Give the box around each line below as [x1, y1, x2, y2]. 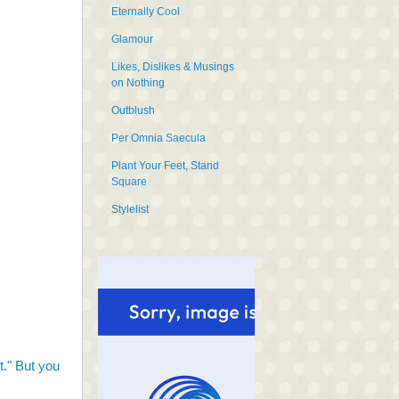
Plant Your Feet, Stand [111, 159, 219, 172]
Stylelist [111, 202, 149, 216]
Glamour [111, 32, 153, 45]
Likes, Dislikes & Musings [111, 60, 234, 73]
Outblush [111, 103, 155, 117]
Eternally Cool [111, 4, 180, 18]
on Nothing [111, 76, 165, 89]
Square [111, 175, 147, 188]
